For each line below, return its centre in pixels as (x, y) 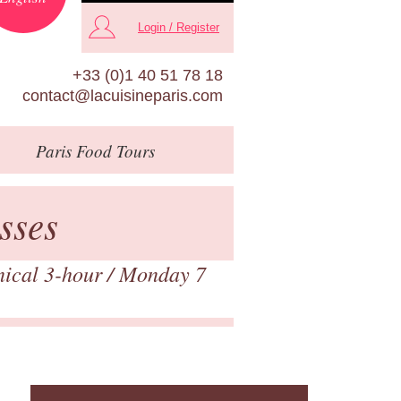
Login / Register (179, 28)
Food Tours (113, 150)
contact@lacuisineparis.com (123, 95)
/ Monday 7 (157, 273)
